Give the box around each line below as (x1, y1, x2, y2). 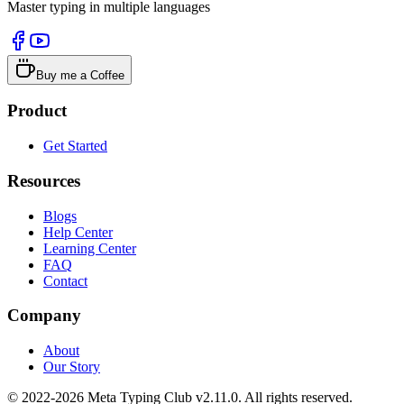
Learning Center (43, 240, 136, 256)
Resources (7, 170, 80, 190)
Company (7, 306, 81, 326)
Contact (43, 272, 87, 289)
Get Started (43, 138, 107, 154)
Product (7, 101, 67, 121)
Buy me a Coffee (36, 68, 124, 82)
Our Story (43, 358, 100, 374)
